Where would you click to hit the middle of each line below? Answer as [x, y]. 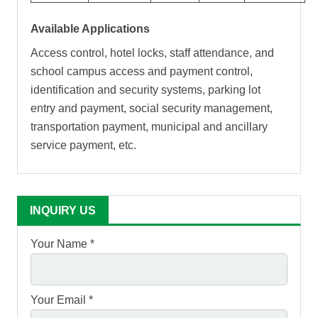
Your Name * [62, 244]
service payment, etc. [83, 146]
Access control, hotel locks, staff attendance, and [152, 53]
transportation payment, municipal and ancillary [149, 127]
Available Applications [90, 29]
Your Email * [62, 300]
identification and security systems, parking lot [146, 90]
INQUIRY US [63, 211]
